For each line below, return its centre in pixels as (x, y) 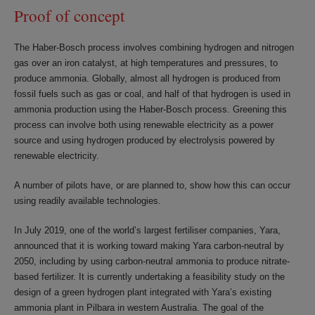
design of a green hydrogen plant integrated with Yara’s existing (143, 292)
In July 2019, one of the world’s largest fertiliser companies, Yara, (147, 230)
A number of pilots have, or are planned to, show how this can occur (152, 185)
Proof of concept (69, 15)
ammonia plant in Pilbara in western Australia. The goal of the (139, 308)
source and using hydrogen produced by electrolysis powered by (144, 140)
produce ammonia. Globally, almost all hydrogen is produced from (147, 78)
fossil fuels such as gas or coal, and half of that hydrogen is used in (152, 94)
